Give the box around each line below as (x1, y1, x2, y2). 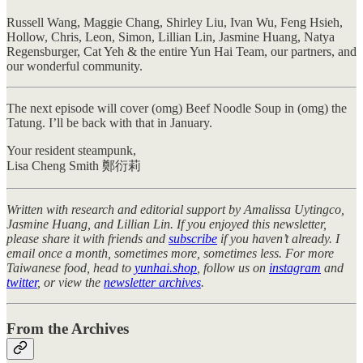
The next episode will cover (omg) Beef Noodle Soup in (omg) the (6, 100, 347, 115)
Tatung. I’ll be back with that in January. (6, 115, 212, 130)
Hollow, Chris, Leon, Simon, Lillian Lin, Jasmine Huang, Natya (6, 29, 335, 44)
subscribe (169, 231, 217, 246)
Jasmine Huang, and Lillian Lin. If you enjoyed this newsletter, (6, 216, 327, 231)
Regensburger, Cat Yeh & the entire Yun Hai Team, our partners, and (6, 44, 357, 58)
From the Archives (6, 319, 129, 337)
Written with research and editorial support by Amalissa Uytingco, (6, 202, 344, 216)
